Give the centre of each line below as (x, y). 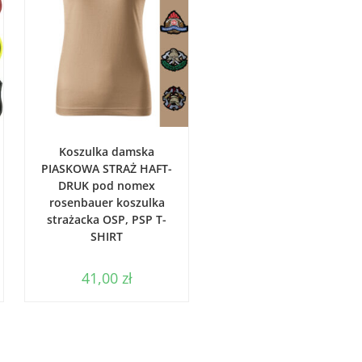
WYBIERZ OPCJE (116, 142)
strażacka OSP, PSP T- (107, 219)
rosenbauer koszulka (107, 202)
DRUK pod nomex (107, 185)
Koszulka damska (107, 151)
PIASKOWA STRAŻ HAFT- (107, 168)
